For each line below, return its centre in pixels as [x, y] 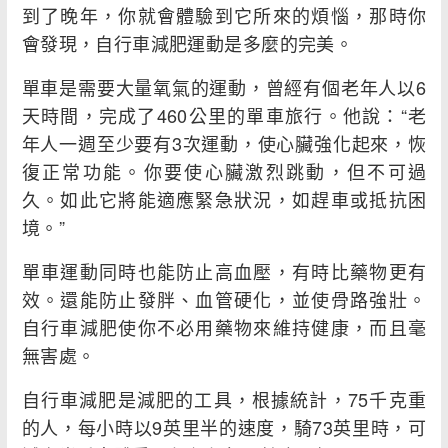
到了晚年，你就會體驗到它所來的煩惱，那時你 [224, 15]
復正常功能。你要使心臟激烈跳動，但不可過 [224, 171]
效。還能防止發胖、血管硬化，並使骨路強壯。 [224, 299]
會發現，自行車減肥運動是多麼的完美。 [187, 43]
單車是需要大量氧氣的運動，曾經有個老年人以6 [224, 87]
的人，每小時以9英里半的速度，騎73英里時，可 [224, 427]
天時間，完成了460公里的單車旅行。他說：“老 [224, 115]
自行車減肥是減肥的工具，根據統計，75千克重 [224, 399]
